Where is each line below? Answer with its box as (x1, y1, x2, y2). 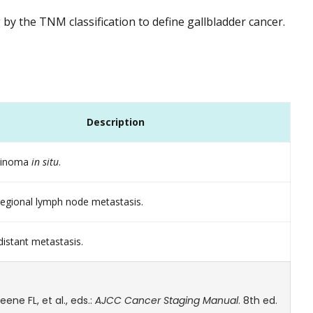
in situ (31, 155, 59, 169)
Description (87, 115, 145, 129)
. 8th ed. (238, 293, 277, 308)
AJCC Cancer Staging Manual (95, 293, 238, 308)
